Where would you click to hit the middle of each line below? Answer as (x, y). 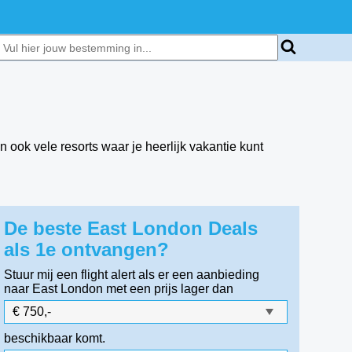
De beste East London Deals (131, 228)
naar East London (54, 289)
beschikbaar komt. (55, 338)
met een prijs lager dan (170, 289)
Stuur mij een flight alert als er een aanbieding (132, 275)
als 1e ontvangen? (87, 249)
